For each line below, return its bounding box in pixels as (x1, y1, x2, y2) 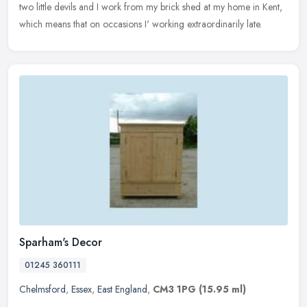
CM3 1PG (153, 282, 196, 297)
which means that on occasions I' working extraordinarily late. (19, 16, 262, 31)
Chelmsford (19, 282, 66, 297)
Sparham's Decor (19, 234, 102, 251)
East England (97, 282, 147, 297)
